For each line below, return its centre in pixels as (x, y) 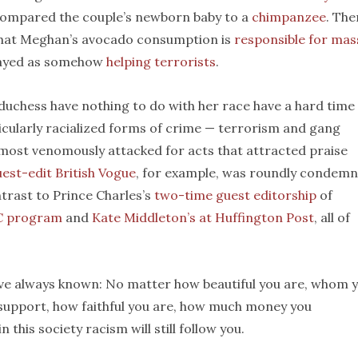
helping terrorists (161, 62)
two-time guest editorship (235, 195)
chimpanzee (289, 17)
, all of (332, 217)
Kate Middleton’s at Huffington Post (203, 217)
